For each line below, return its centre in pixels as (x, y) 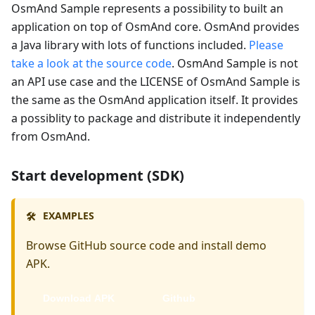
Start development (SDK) (98, 175)
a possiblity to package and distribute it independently (156, 118)
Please (266, 45)
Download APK (79, 298)
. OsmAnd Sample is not (235, 63)
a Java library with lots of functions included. (130, 45)
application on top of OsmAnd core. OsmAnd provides (155, 26)
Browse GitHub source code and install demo (146, 246)
